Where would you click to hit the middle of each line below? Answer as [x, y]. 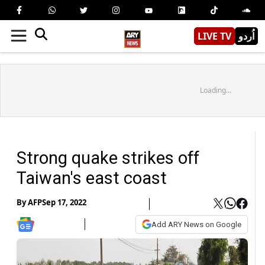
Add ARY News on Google [196, 224]
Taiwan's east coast [92, 178]
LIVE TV [214, 36]
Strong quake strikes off [108, 158]
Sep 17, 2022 [64, 203]
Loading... [215, 90]
